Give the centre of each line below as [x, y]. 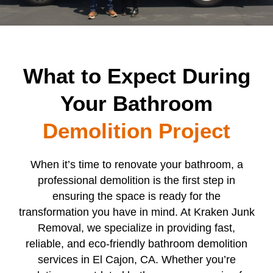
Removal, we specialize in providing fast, [136, 228]
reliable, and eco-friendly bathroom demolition [136, 244]
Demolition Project [136, 131]
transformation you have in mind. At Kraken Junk [136, 212]
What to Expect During [136, 76]
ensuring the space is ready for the [136, 197]
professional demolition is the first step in [136, 181]
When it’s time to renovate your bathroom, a [136, 165]
